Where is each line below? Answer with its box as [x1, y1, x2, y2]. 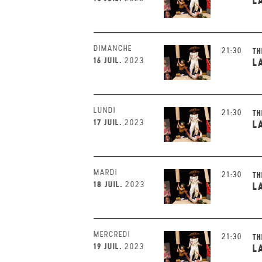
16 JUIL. [94, 55, 122, 65]
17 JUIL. [94, 117, 122, 127]
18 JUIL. [94, 179, 123, 189]
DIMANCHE [94, 43, 132, 53]
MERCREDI [94, 229, 130, 239]
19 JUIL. [94, 241, 122, 251]
